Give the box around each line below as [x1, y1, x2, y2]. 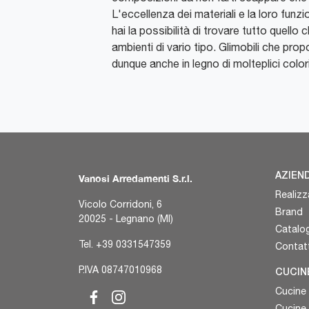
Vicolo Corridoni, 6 [79, 198, 162, 210]
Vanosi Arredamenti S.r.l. [79, 172, 192, 184]
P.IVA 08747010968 [79, 263, 162, 275]
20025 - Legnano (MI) [79, 212, 173, 224]
